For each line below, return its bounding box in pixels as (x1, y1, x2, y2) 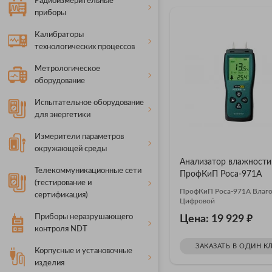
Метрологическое (35, 65, 100, 73)
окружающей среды (35, 145, 107, 153)
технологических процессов (35, 43, 135, 51)
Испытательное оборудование (35, 99, 144, 107)
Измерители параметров (35, 133, 124, 141)
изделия (35, 259, 64, 267)
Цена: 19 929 (180, 213, 246, 225)
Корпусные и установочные (35, 247, 132, 255)
